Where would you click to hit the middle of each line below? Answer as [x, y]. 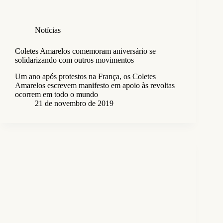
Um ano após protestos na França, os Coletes [85, 76]
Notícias [48, 30]
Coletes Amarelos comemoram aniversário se [85, 51]
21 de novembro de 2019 [74, 103]
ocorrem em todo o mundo [56, 94]
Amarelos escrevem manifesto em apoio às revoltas [95, 85]
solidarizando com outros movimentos [74, 60]
